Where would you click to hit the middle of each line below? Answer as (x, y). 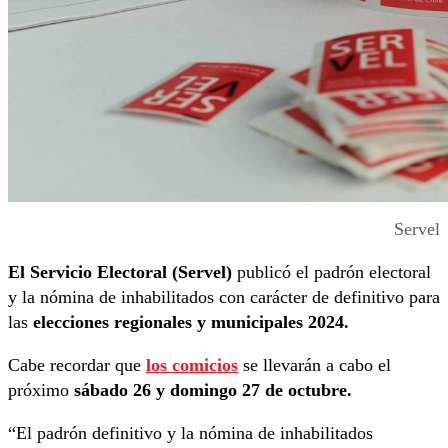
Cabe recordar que (77, 364)
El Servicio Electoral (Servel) (120, 271)
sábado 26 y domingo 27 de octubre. (213, 389)
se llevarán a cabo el (314, 364)
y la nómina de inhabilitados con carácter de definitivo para (224, 296)
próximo (41, 389)
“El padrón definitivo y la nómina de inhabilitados (190, 432)
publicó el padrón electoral (331, 271)
